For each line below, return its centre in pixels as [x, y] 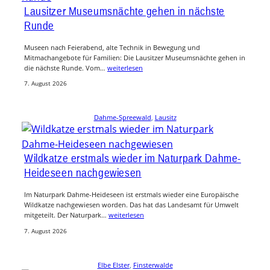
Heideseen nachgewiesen [83, 173]
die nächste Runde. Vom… [66, 67]
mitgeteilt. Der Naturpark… [66, 215]
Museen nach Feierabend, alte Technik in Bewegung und [112, 47]
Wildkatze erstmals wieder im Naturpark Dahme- [133, 158]
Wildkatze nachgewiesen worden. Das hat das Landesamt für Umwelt [131, 205]
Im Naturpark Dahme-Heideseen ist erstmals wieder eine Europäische [131, 195]
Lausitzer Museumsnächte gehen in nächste [125, 11]
